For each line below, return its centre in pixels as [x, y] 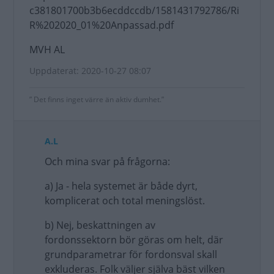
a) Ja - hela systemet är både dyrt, [121, 186]
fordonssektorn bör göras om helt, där [134, 240]
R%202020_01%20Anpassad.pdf [102, 25]
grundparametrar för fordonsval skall [131, 254]
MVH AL [47, 50]
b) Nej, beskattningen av [100, 225]
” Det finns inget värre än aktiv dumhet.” [97, 99]
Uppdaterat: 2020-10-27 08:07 [90, 71]
